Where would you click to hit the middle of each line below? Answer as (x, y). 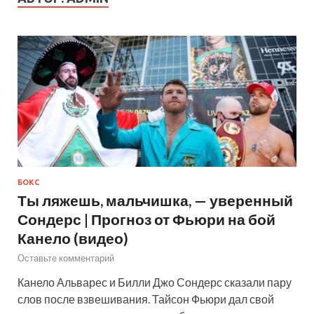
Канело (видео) (73, 238)
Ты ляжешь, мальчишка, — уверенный (155, 200)
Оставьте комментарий (66, 258)
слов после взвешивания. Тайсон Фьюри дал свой (146, 299)
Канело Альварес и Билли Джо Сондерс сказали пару (155, 282)
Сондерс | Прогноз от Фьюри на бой (146, 219)
